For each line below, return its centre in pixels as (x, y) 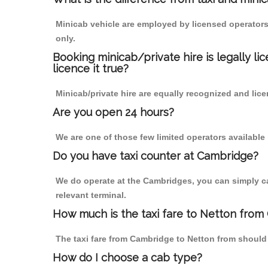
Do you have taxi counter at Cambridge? (156, 156)
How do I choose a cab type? (127, 258)
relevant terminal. (91, 195)
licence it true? (91, 69)
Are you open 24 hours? (113, 112)
